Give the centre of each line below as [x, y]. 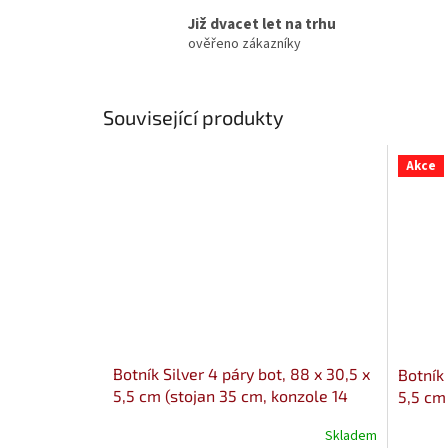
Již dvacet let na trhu [262, 23]
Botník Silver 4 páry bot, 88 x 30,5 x [241, 373]
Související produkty [193, 117]
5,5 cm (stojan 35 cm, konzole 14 [230, 395]
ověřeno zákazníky [244, 43]
